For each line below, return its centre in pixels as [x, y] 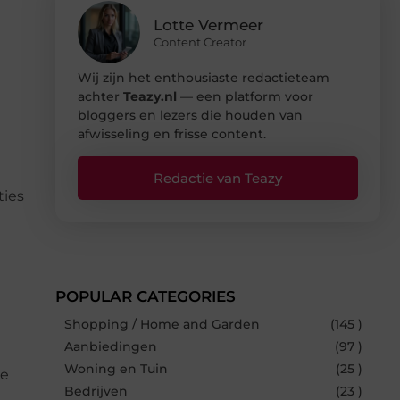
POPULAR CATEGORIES [146, 296]
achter [100, 96]
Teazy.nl [150, 96]
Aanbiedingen [111, 346]
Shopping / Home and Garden [162, 324]
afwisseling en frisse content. [172, 133]
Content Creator [200, 42]
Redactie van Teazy [218, 178]
